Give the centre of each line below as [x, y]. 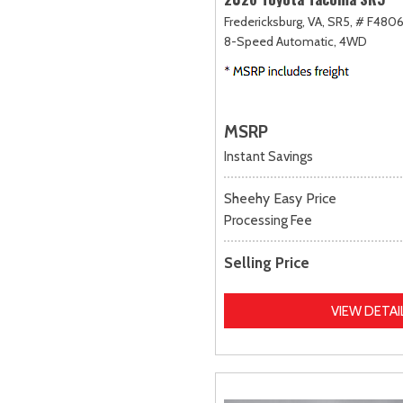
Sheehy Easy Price [280, 199]
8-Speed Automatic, [280, 42]
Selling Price [267, 263]
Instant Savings [269, 157]
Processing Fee [268, 221]
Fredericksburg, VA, [274, 22]
